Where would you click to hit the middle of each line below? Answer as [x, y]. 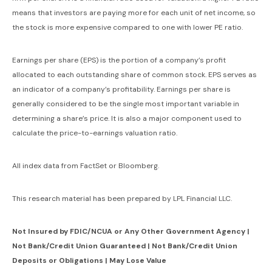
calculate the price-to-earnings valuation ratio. [95, 133]
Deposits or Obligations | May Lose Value [89, 260]
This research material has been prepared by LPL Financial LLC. [122, 198]
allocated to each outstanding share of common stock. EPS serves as [134, 74]
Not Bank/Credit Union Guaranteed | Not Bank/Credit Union [125, 246]
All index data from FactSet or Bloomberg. [86, 165]
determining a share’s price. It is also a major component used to [127, 118]
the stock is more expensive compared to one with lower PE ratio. [127, 27]
